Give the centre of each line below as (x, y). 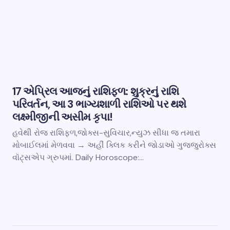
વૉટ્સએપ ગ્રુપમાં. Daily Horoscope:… (78, 157)
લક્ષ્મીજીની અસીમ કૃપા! (62, 117)
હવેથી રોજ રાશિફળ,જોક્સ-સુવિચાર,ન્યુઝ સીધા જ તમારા (106, 132)
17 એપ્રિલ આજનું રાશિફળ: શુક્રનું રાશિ (95, 91)
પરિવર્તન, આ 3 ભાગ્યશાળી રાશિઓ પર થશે (99, 104)
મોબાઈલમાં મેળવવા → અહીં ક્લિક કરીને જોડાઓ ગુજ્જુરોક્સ (114, 145)
